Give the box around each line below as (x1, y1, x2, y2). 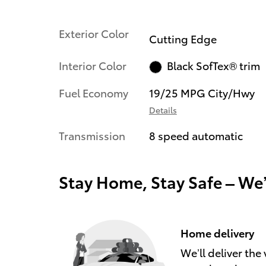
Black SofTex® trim (167, 58, 261, 73)
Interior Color (59, 57, 126, 72)
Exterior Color (59, 26, 129, 40)
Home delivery (180, 225, 254, 240)
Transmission (59, 128, 125, 143)
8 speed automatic (148, 128, 243, 143)
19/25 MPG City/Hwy (148, 85, 255, 100)
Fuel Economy (59, 85, 128, 100)
